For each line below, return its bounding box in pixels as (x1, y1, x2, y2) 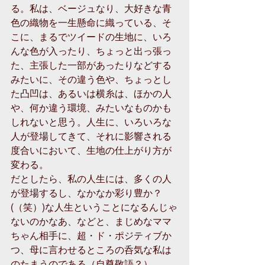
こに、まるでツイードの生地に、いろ (11, 30, 172, 43)
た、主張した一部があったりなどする (11, 59, 172, 71)
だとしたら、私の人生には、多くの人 (11, 172, 172, 185)
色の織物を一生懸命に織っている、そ (11, 16, 172, 28)
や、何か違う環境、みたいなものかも (11, 101, 172, 114)
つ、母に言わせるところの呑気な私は (11, 243, 172, 256)
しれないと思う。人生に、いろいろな (11, 115, 172, 128)
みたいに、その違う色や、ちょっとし (11, 73, 172, 85)
